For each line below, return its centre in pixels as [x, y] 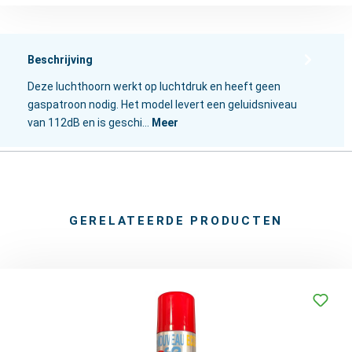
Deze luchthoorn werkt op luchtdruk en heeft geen [154, 86]
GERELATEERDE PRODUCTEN [176, 220]
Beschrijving [60, 59]
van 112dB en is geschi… [90, 122]
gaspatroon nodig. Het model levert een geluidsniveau [162, 104]
